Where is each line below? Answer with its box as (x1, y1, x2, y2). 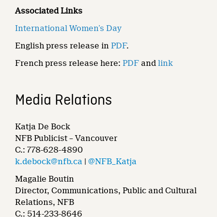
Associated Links (15, 6, 83, 15)
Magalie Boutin (15, 174, 75, 184)
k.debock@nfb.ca (15, 157, 83, 166)
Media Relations (15, 92, 112, 110)
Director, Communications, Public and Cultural (15, 186, 197, 195)
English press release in (15, 41, 111, 50)
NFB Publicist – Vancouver (15, 134, 118, 143)
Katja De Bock (15, 122, 71, 131)
